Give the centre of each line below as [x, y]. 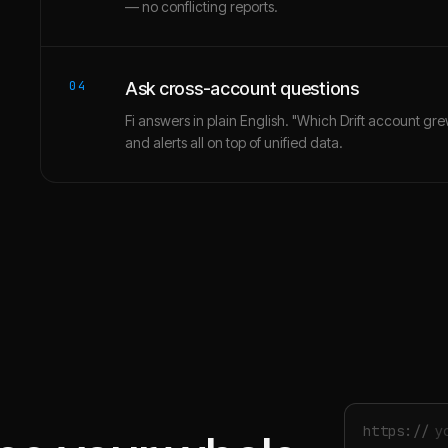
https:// [396, 430]
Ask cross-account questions [242, 88]
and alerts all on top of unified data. [234, 142]
